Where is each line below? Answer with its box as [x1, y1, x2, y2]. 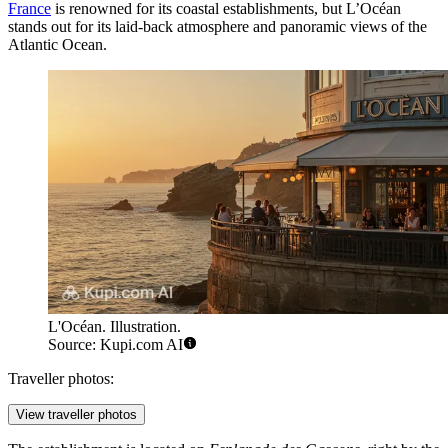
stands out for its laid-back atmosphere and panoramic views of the [8, 17, 427, 35]
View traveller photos [16, 407, 137, 423]
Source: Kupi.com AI [48, 336, 183, 354]
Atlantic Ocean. [8, 35, 107, 53]
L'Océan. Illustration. [48, 318, 181, 336]
